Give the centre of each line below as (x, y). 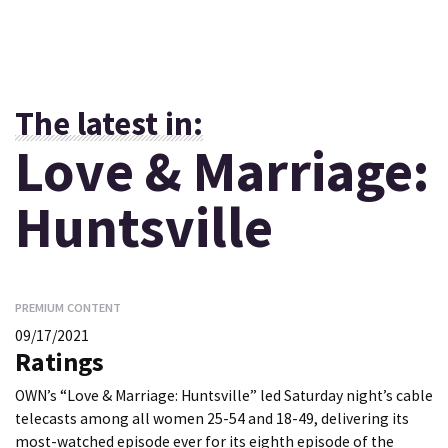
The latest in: (109, 123)
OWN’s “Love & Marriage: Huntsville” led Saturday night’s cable (224, 396)
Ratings (59, 361)
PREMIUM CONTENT (68, 308)
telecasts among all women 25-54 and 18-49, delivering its (212, 419)
